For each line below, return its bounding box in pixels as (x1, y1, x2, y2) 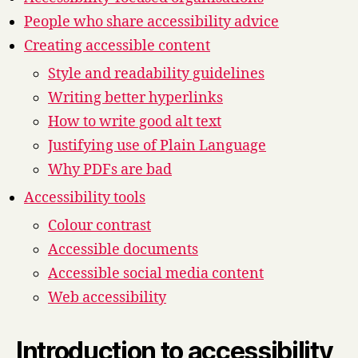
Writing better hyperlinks (48, 88, 223, 107)
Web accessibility (48, 288, 166, 307)
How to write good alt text (48, 112, 221, 131)
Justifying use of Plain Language (48, 136, 266, 155)
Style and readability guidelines (48, 64, 265, 83)
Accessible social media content (48, 264, 264, 283)
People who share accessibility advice (24, 12, 279, 31)
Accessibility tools (24, 188, 145, 207)
